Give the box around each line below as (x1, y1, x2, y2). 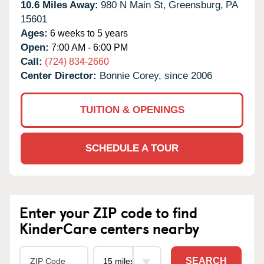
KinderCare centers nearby (19, 217, 199, 239)
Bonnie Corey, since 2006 (100, 70, 212, 81)
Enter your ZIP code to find (19, 201, 197, 223)
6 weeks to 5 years (48, 28, 128, 38)
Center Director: (21, 70, 100, 81)
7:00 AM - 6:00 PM (49, 42, 128, 52)
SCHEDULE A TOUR (85, 142, 179, 154)
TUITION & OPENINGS (80, 104, 184, 115)
